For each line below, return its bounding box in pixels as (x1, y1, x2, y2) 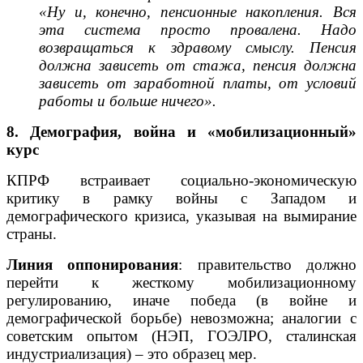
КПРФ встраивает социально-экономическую (6, 171, 357, 189)
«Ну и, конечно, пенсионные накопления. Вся (39, 2, 357, 20)
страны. (6, 224, 57, 242)
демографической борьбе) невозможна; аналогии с (6, 309, 357, 327)
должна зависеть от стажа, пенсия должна (39, 56, 357, 74)
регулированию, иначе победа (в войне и (6, 291, 357, 309)
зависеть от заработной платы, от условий (39, 74, 357, 92)
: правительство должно (178, 255, 357, 273)
